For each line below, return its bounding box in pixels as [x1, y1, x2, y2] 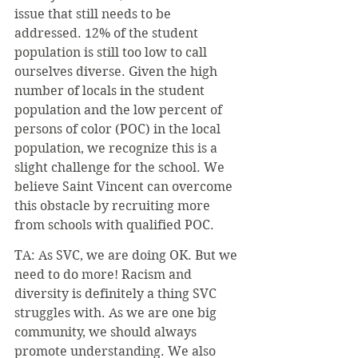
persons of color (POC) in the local [14, 121, 224, 137]
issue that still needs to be [14, 6, 174, 22]
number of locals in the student [14, 82, 208, 98]
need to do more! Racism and [14, 266, 195, 282]
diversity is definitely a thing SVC [14, 285, 220, 301]
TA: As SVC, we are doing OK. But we [14, 247, 241, 263]
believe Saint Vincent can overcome [14, 178, 236, 194]
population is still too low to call [14, 44, 210, 60]
